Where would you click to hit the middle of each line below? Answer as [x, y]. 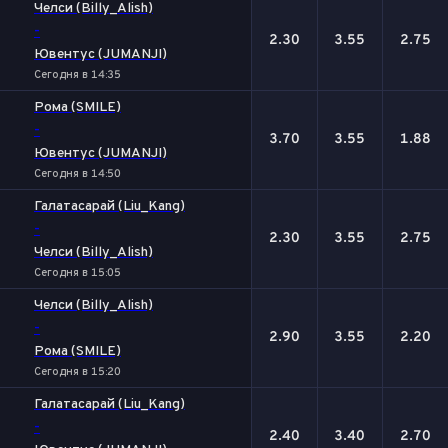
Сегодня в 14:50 [77, 174]
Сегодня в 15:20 [77, 372]
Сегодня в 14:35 [77, 75]
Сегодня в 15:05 [77, 273]
